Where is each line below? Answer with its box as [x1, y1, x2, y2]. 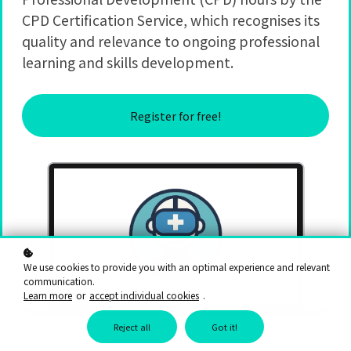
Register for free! [130, 107, 221, 124]
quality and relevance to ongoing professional [22, 31, 320, 52]
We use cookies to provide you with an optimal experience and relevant [24, 260, 330, 273]
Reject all [114, 320, 150, 333]
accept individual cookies [89, 288, 199, 302]
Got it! [212, 320, 237, 333]
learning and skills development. [22, 52, 233, 73]
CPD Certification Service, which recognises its [22, 10, 320, 31]
